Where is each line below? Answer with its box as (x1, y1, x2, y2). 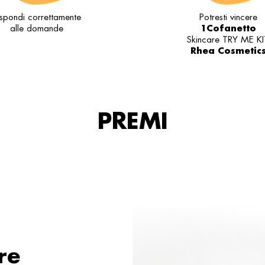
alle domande (10, 22, 64, 34)
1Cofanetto (200, 22, 256, 34)
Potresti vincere (199, 11, 257, 23)
